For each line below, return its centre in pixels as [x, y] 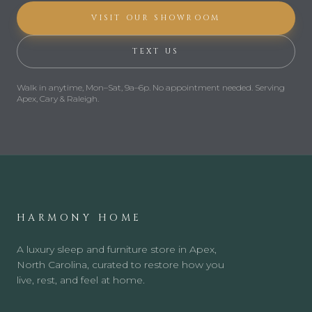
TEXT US [156, 51]
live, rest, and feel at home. [81, 280]
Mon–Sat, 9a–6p [117, 87]
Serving [269, 87]
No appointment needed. [203, 87]
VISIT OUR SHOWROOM [156, 17]
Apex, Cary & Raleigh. [58, 98]
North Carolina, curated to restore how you [120, 264]
